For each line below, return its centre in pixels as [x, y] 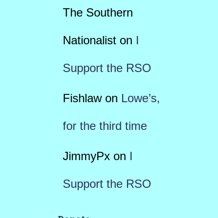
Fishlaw [82, 98]
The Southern [98, 13]
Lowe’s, [140, 98]
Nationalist [89, 40]
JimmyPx [86, 156]
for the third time [105, 126]
